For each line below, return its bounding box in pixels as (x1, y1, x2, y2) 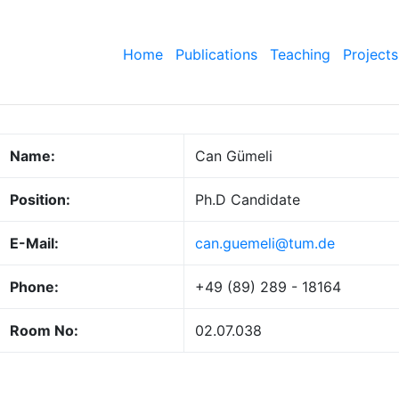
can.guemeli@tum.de (195, 234, 336, 253)
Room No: (10, 322, 79, 340)
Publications (175, 45, 257, 63)
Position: (10, 191, 71, 209)
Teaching (270, 45, 330, 63)
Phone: (10, 278, 60, 297)
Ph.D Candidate (195, 191, 301, 209)
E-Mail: (10, 234, 60, 253)
